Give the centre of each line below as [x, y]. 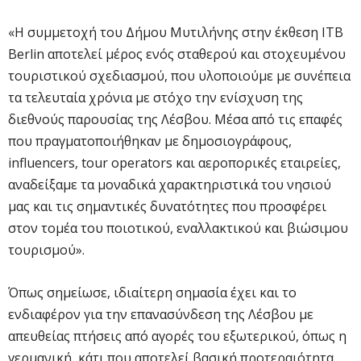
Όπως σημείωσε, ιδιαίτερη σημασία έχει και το [152, 292]
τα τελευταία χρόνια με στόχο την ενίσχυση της [156, 97]
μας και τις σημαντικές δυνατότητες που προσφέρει [167, 206]
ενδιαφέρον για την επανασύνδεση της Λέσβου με [161, 314]
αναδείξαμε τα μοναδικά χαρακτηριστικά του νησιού [170, 184]
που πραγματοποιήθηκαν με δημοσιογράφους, [150, 141]
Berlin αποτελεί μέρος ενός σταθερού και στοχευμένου [177, 54]
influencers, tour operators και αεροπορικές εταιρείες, [174, 162]
